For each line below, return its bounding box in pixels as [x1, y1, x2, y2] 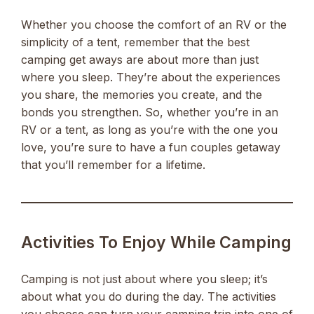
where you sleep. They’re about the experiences [21, 70, 280, 85]
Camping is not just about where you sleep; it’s [21, 272, 268, 287]
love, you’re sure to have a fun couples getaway [21, 140, 280, 155]
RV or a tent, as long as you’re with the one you [21, 123, 278, 137]
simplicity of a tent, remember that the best [21, 35, 250, 50]
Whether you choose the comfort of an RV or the [21, 18, 287, 32]
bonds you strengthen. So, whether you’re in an [21, 105, 278, 120]
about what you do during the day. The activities [21, 289, 276, 304]
